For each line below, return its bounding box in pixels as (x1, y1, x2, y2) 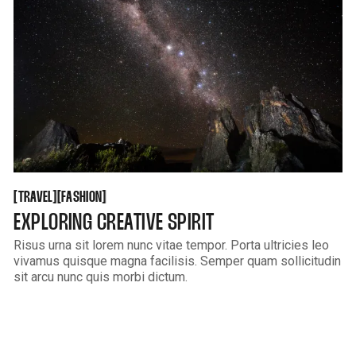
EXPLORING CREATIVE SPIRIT (14, 211, 215, 234)
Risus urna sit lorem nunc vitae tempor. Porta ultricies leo (14, 237, 330, 253)
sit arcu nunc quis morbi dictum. (14, 269, 188, 284)
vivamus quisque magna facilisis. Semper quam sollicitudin (14, 253, 342, 269)
